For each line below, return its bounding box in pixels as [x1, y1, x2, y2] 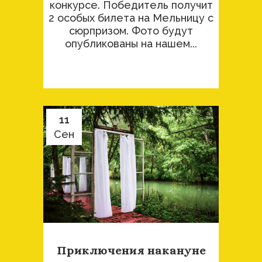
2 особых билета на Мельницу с [49, 12, 213, 24]
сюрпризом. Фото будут [69, 25, 193, 37]
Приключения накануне [56, 244, 206, 257]
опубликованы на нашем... [65, 37, 197, 50]
